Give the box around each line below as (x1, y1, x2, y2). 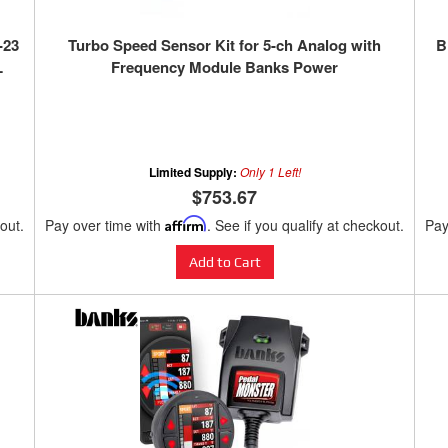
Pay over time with (45, 215, 165, 236)
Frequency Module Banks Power (111, 56, 338, 79)
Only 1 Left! (239, 163, 301, 181)
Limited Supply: (148, 163, 240, 182)
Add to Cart (188, 254, 261, 271)
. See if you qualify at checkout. (207, 215, 404, 236)
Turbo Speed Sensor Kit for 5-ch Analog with (68, 34, 381, 57)
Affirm (165, 215, 207, 233)
